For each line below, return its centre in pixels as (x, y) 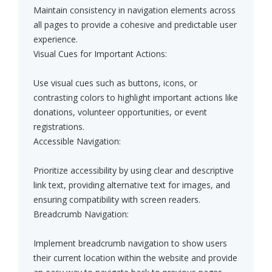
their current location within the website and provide (135, 258)
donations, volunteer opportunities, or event (120, 112)
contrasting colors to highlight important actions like (136, 98)
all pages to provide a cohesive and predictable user (135, 25)
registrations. (59, 127)
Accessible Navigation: (77, 141)
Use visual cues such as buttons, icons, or (115, 83)
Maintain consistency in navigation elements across (134, 10)
